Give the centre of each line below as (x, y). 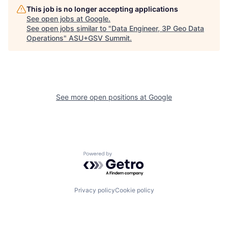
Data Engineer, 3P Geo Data (158, 28)
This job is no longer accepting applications (102, 9)
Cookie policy (134, 190)
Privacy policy (94, 190)
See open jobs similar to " (69, 28)
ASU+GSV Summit (99, 38)
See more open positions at (102, 97)
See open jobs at (56, 18)
